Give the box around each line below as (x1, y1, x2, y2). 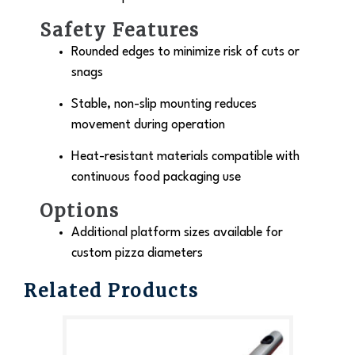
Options (40, 199, 120, 222)
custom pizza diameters (71, 246, 203, 260)
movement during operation (71, 118, 225, 132)
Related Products (24, 279, 199, 302)
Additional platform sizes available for (71, 226, 283, 239)
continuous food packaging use (71, 171, 241, 185)
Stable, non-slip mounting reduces (71, 97, 257, 111)
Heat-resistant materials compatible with (71, 151, 300, 164)
